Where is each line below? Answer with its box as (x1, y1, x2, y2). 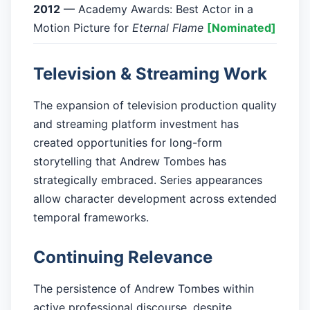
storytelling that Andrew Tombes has (33, 154, 226, 169)
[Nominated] (207, 21, 276, 35)
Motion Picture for (33, 21, 132, 35)
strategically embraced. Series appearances (33, 173, 262, 188)
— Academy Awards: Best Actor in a (60, 2, 253, 17)
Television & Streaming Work (33, 64, 267, 84)
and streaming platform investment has (33, 117, 239, 131)
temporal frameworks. (33, 210, 149, 225)
